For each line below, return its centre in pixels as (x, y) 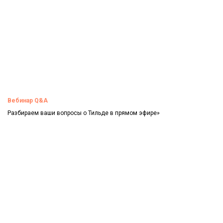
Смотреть (25, 130)
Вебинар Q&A (28, 101)
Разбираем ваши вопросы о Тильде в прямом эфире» (84, 113)
